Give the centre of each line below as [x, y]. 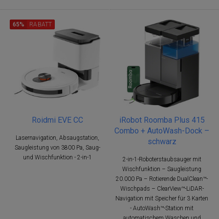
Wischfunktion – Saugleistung [162, 169]
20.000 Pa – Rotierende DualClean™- [162, 179]
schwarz [162, 141]
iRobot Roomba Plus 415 [162, 120]
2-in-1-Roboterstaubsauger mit [162, 159]
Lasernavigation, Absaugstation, [57, 138]
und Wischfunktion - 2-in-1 [57, 157]
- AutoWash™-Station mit [162, 208]
